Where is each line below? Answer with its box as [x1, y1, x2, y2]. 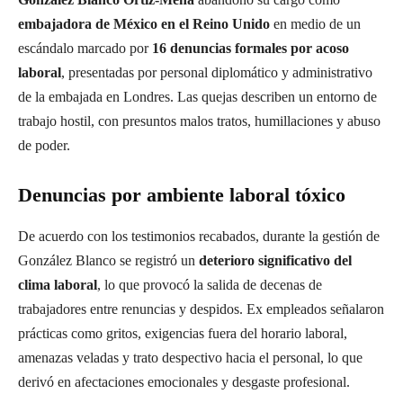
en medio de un [270, 15, 361, 31]
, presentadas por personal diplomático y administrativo [61, 64, 372, 80]
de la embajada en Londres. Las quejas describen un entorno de [18, 88, 377, 104]
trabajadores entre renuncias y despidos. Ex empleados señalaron [18, 300, 384, 317]
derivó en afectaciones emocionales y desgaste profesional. [18, 373, 350, 390]
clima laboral [18, 276, 97, 292]
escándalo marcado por [18, 40, 152, 56]
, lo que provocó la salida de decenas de [97, 276, 322, 292]
